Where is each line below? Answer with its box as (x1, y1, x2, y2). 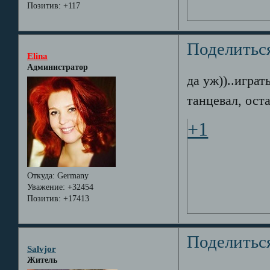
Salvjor (27, 243, 56, 254)
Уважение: (27, 182, 65, 192)
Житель (27, 256, 57, 265)
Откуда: (27, 171, 55, 180)
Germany (54, 171, 89, 180)
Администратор (27, 63, 88, 72)
